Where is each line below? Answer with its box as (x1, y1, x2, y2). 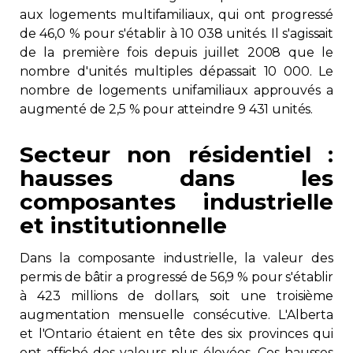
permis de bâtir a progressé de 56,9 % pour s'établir (20, 269, 333, 284)
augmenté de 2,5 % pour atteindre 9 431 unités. (20, 102, 314, 117)
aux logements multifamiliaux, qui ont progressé (20, 7, 333, 22)
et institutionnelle (20, 212, 227, 239)
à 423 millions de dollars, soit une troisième (20, 288, 333, 303)
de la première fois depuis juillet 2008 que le (20, 45, 333, 60)
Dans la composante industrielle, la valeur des (20, 251, 333, 266)
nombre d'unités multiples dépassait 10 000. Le (20, 64, 333, 79)
